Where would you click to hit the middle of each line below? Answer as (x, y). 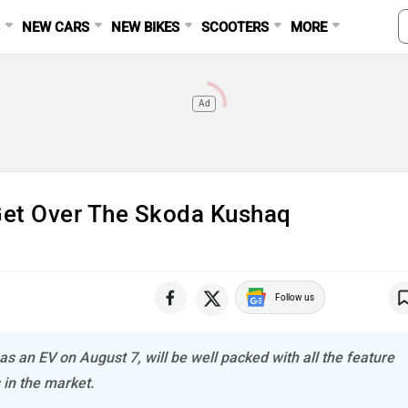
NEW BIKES (146, 27)
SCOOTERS (235, 27)
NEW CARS (56, 27)
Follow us (294, 297)
